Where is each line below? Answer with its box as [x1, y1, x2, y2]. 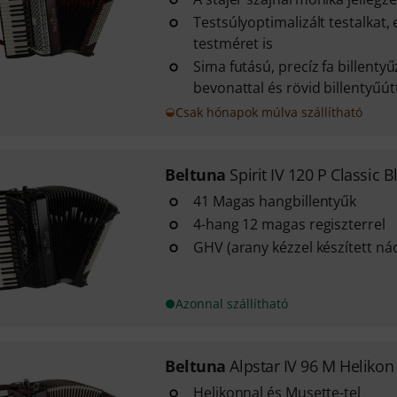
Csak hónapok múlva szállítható [175, 104, 362, 121]
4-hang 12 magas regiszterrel [192, 214, 385, 234]
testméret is [192, 34, 274, 53]
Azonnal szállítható [175, 295, 288, 312]
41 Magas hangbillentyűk [192, 191, 357, 211]
